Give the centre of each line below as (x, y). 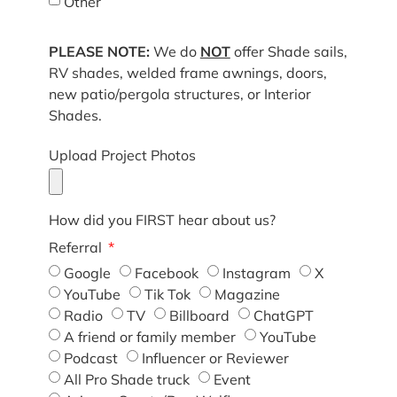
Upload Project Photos (122, 156)
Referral (77, 248)
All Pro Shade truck (126, 380)
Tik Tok (167, 295)
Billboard (199, 316)
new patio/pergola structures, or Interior (179, 93)
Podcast (90, 358)
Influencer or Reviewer (215, 358)
